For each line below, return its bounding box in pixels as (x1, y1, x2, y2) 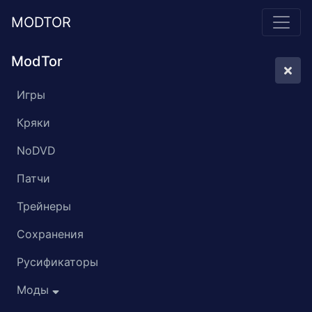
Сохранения (17, 227, 84, 241)
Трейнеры (17, 199, 71, 213)
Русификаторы (17, 255, 98, 269)
